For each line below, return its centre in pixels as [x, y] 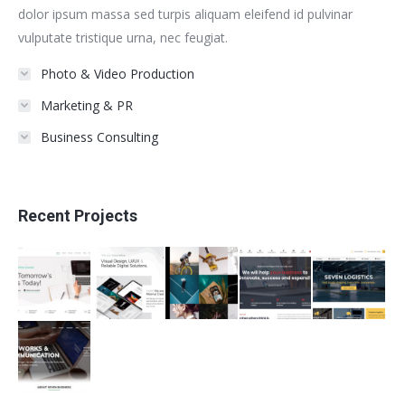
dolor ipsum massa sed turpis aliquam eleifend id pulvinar [185, 14]
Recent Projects [78, 216]
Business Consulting [99, 137]
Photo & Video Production [118, 74]
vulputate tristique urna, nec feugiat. [123, 38]
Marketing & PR [87, 106]
